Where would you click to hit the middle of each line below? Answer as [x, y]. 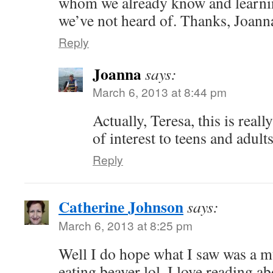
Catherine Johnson [121, 207]
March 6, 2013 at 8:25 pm [126, 225]
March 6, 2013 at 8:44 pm [160, 92]
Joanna [117, 74]
